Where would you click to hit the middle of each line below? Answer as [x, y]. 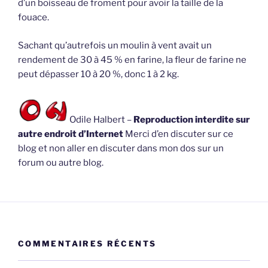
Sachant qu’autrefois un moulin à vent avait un [115, 45]
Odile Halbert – [100, 120]
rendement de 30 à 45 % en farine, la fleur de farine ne [132, 60]
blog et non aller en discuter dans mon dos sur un [121, 149]
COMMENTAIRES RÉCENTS [87, 243]
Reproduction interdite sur [192, 120]
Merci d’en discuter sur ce [179, 134]
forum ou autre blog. [61, 163]
